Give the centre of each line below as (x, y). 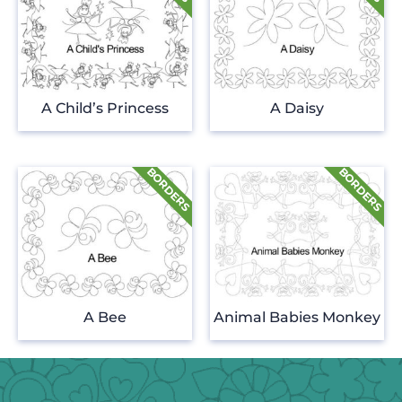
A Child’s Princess (105, 109)
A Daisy (297, 109)
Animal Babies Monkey (297, 318)
